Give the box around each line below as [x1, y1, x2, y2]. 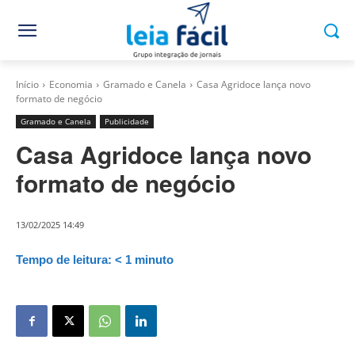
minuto [135, 253, 174, 267]
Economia [49, 78, 93, 92]
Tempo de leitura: [16, 253, 112, 267]
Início [16, 78, 39, 92]
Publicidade [105, 116, 149, 128]
